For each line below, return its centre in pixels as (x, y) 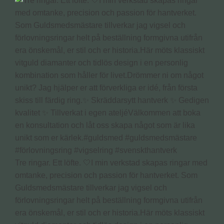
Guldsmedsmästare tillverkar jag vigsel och (91, 188)
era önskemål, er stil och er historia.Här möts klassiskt (110, 213)
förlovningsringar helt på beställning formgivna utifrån (109, 200)
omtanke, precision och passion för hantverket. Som (106, 175)
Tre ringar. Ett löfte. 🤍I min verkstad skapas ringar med (111, 163)
